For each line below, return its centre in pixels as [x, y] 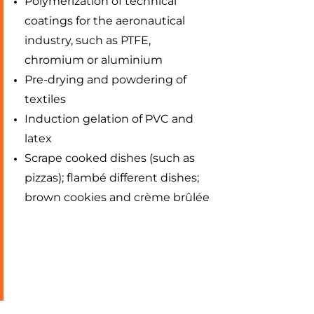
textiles [45, 99]
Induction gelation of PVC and [109, 119]
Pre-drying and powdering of [105, 80]
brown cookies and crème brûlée [117, 197]
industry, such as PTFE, [88, 40]
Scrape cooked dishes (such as [110, 158]
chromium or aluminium [94, 60]
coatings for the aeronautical [105, 21]
